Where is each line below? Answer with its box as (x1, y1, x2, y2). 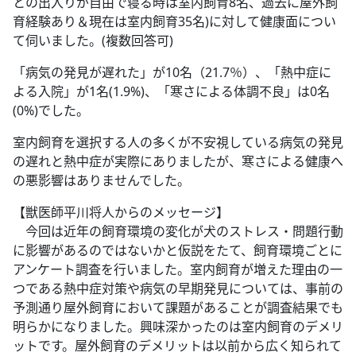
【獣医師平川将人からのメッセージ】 (13, 203, 229, 222)
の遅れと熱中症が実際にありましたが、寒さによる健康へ (13, 153, 343, 171)
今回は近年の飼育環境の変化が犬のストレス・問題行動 (13, 222, 343, 241)
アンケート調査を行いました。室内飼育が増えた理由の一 (13, 261, 342, 279)
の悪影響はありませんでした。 (13, 172, 190, 190)
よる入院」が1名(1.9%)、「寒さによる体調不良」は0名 (13, 83, 330, 101)
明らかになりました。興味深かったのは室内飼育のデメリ (13, 318, 343, 336)
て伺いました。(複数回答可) (13, 32, 173, 50)
